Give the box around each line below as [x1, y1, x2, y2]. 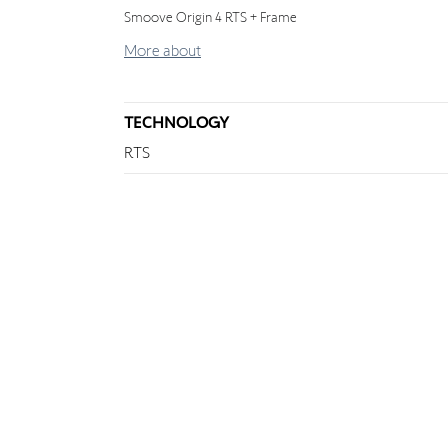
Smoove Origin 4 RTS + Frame [124, 9, 297, 25]
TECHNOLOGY [124, 114, 229, 131]
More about [124, 42, 201, 59]
